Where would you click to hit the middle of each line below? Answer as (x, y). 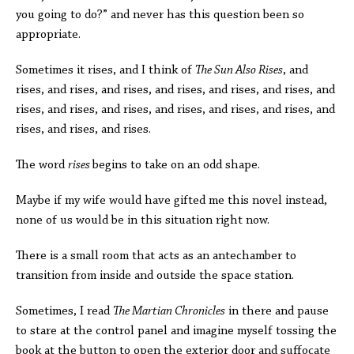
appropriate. (48, 35)
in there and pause (277, 311)
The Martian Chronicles (169, 311)
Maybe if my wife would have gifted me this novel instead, (171, 201)
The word (42, 165)
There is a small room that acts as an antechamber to (156, 256)
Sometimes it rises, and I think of (105, 70)
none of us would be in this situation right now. (143, 220)
